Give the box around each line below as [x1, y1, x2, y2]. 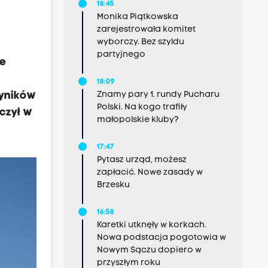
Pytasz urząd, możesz [96, 156, 187, 165]
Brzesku [96, 181, 130, 190]
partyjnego [96, 50, 145, 59]
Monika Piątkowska [96, 13, 178, 22]
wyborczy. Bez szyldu [96, 38, 184, 47]
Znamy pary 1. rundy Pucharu [96, 90, 220, 99]
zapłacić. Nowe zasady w [96, 168, 203, 177]
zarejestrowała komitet [96, 25, 196, 34]
